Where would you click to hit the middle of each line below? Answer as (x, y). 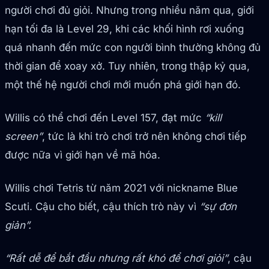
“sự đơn (218, 207)
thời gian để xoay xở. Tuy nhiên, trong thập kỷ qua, (127, 66)
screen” (23, 137)
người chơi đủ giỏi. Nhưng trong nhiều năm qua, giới (129, 11)
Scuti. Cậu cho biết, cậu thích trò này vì (102, 207)
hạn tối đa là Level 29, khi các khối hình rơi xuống (124, 29)
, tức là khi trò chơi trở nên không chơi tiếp (144, 137)
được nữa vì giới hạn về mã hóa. (83, 155)
